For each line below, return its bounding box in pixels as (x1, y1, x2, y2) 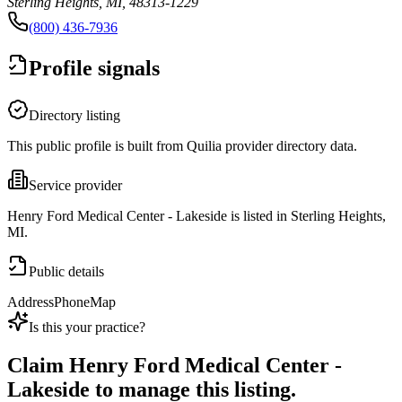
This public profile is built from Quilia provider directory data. (7, 138, 357, 154)
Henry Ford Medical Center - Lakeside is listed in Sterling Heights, (7, 208, 386, 224)
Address (7, 294, 54, 310)
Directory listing (29, 108, 120, 124)
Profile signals (29, 57, 160, 81)
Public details (29, 264, 104, 280)
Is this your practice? (29, 319, 145, 336)
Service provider (29, 178, 122, 194)
